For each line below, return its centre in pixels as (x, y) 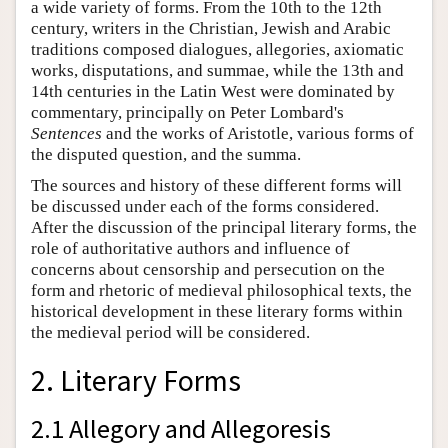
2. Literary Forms (136, 381)
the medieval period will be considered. (170, 332)
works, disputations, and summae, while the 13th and (217, 70)
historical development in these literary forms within (217, 311)
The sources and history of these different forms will (216, 185)
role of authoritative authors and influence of (190, 248)
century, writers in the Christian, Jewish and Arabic (211, 28)
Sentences (66, 133)
